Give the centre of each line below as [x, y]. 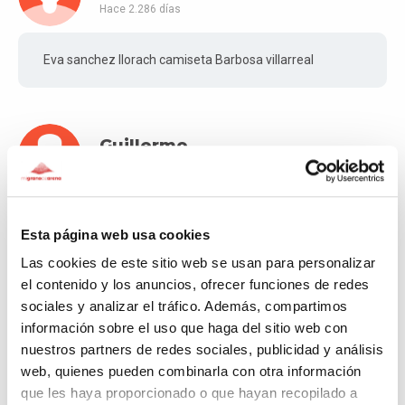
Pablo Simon [156, 307]
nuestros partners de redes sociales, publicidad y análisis [202, 350]
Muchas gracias [88, 221]
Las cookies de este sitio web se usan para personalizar [198, 263]
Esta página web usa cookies [115, 234]
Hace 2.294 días [140, 330]
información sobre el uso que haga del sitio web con [184, 328]
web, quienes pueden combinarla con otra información [191, 372]
